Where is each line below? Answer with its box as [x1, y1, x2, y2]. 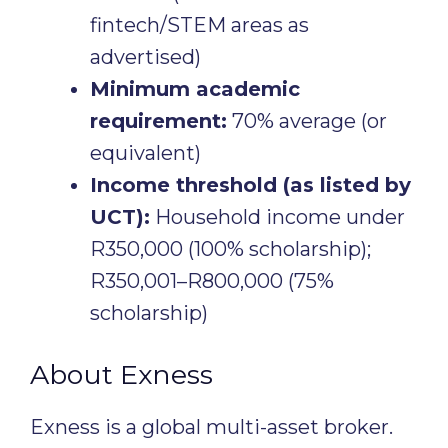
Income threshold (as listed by [90, 173, 411, 197]
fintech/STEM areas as [90, 13, 309, 37]
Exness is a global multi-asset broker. [30, 415, 393, 439]
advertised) [90, 45, 201, 69]
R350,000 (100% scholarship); [90, 237, 371, 261]
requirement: [90, 109, 227, 133]
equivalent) [90, 141, 201, 165]
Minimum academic [90, 77, 300, 101]
